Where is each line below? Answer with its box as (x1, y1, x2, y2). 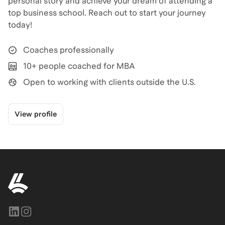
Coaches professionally (23, 45, 114, 55)
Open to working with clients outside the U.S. (23, 77, 196, 87)
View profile (15, 109, 57, 118)
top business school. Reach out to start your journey (8, 8, 206, 18)
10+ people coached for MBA (23, 61, 135, 71)
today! (8, 20, 32, 30)
